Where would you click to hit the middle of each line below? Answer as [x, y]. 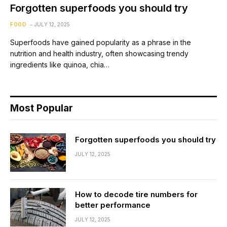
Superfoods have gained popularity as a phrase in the [101, 42]
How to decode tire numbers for [136, 194]
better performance [113, 205]
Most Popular [42, 108]
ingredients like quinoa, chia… [60, 64]
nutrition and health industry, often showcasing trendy [99, 53]
